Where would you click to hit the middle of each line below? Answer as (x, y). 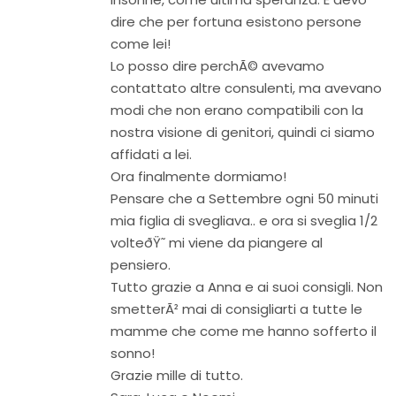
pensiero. (141, 265)
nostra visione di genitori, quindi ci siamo (243, 132)
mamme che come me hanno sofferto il (244, 331)
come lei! (141, 44)
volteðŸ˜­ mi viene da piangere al (217, 243)
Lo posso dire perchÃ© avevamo (217, 66)
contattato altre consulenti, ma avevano (246, 88)
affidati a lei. (151, 154)
